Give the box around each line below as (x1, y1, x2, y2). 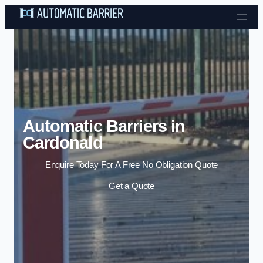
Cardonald (22, 133, 103, 152)
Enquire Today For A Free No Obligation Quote (45, 160, 218, 170)
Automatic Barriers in (22, 116, 186, 136)
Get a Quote (108, 181, 155, 191)
